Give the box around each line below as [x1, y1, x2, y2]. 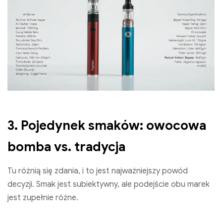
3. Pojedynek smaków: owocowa [7, 117, 206, 133]
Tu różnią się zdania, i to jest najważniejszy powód [7, 166, 188, 176]
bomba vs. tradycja [7, 138, 125, 155]
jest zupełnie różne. [7, 192, 78, 203]
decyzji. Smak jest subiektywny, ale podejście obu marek [7, 179, 210, 189]
